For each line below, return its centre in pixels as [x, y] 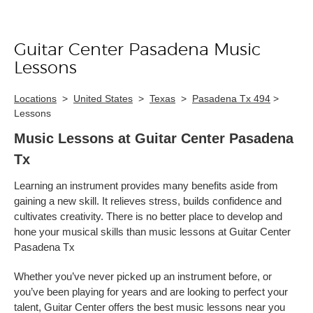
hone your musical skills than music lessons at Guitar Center [152, 232]
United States [103, 99]
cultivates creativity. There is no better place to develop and [148, 216]
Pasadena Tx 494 [231, 99]
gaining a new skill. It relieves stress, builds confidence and [148, 201]
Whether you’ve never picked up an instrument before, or [143, 276]
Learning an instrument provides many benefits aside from [146, 185]
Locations [35, 99]
